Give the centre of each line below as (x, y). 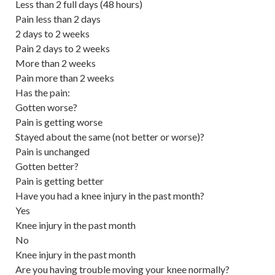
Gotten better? (47, 166)
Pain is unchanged (52, 151)
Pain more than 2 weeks (65, 77)
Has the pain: (43, 92)
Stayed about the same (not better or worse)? (110, 136)
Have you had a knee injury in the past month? (110, 195)
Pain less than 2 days (58, 18)
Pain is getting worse (59, 122)
